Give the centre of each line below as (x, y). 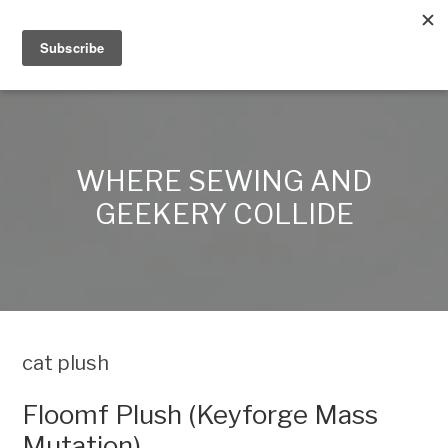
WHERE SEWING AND (224, 181)
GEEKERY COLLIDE (224, 214)
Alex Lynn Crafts (125, 39)
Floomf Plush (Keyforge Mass (200, 414)
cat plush (66, 363)
